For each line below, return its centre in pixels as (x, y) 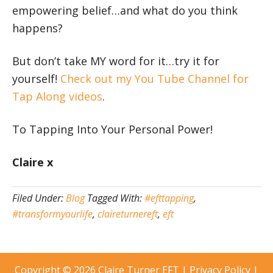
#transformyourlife (52, 214)
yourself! (36, 79)
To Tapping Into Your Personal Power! (112, 129)
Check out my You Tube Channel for (154, 79)
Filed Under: (39, 198)
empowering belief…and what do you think (125, 11)
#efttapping (169, 198)
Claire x (33, 162)
